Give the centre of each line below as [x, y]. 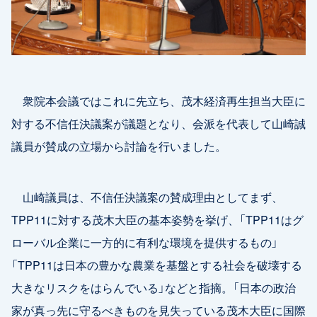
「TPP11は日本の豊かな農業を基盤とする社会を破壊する [157, 264]
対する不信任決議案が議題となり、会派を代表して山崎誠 [158, 123]
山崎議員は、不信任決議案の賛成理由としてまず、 [147, 196]
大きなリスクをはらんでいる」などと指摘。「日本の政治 [154, 287]
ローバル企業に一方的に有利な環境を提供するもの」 [145, 242]
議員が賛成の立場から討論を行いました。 [119, 145]
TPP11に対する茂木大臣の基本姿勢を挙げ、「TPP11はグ [157, 219]
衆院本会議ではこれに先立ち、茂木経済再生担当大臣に [158, 100]
